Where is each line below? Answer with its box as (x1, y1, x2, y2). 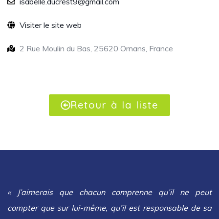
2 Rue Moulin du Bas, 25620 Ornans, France (20, 44, 173, 54)
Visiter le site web (20, 20, 82, 30)
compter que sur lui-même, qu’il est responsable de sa (7, 203, 212, 213)
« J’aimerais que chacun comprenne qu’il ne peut (7, 187, 212, 197)
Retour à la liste (70, 99, 158, 111)
